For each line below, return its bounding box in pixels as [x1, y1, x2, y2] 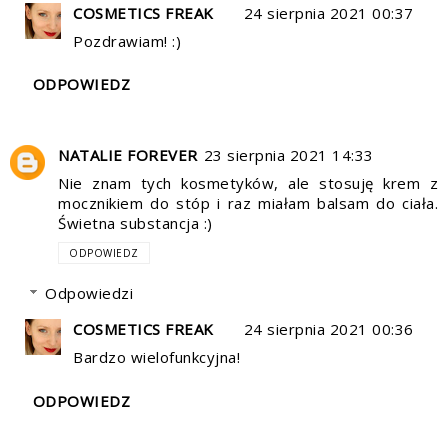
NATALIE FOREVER [58, 144, 198, 165]
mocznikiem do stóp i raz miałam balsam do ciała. [58, 192, 438, 213]
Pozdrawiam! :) [73, 30, 181, 51]
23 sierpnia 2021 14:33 [203, 144, 374, 165]
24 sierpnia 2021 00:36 [243, 319, 414, 340]
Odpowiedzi [45, 283, 133, 304]
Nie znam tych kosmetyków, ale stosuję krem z [58, 172, 438, 193]
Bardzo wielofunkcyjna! [73, 347, 240, 368]
